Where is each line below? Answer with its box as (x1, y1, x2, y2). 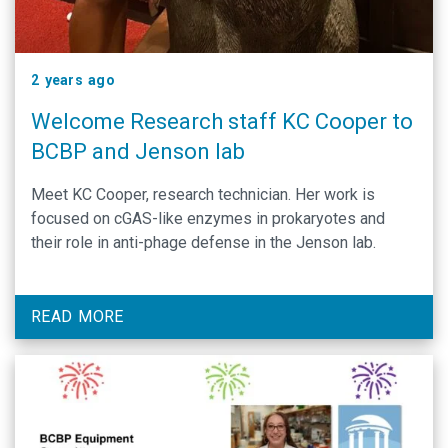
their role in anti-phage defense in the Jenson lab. (31, 232, 376, 252)
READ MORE (31, 306, 124, 326)
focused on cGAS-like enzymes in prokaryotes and (31, 208, 385, 228)
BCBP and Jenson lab (31, 138, 245, 164)
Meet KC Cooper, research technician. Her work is (31, 184, 375, 204)
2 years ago (31, 71, 115, 88)
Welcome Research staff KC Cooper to (31, 108, 413, 134)
